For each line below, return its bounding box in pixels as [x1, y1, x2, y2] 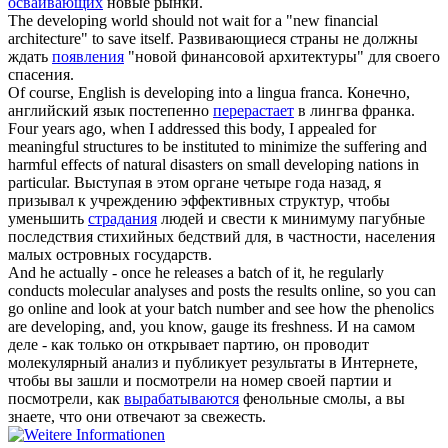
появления [52, 48, 124, 66]
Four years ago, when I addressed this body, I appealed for [8, 120, 376, 138]
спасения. [8, 66, 74, 84]
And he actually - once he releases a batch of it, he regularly [8, 264, 384, 282]
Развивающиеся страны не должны [178, 30, 418, 48]
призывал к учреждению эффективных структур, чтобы [8, 192, 390, 210]
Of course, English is [8, 84, 144, 102]
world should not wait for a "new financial [107, 12, 378, 30]
